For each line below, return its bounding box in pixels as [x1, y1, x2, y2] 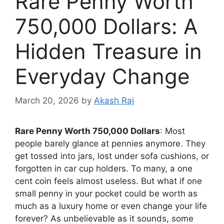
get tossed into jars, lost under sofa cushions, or [15, 151, 209, 161]
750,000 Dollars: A [15, 13, 197, 39]
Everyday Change [15, 63, 189, 89]
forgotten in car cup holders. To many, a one [15, 163, 192, 174]
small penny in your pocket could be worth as [15, 188, 197, 199]
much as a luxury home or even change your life [15, 201, 207, 211]
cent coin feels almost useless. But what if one [15, 176, 202, 186]
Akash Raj [94, 95, 134, 106]
